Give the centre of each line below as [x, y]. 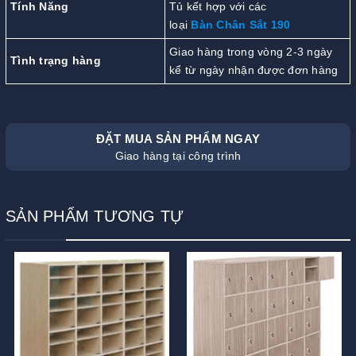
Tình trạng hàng [56, 60]
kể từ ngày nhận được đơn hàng [254, 70]
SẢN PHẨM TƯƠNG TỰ [95, 216]
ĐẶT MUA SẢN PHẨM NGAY [178, 138]
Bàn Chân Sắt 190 [241, 24]
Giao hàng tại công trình [178, 155]
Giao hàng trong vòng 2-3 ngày [251, 51]
